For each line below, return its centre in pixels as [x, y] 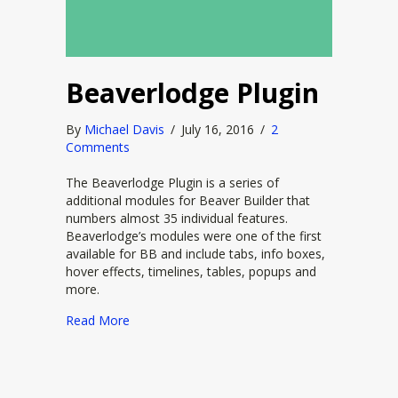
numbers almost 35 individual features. [177, 218]
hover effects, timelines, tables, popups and [191, 271]
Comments [98, 147]
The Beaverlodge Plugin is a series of [172, 183]
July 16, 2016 [219, 129]
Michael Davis [124, 129]
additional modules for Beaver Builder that [188, 200]
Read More [98, 320]
